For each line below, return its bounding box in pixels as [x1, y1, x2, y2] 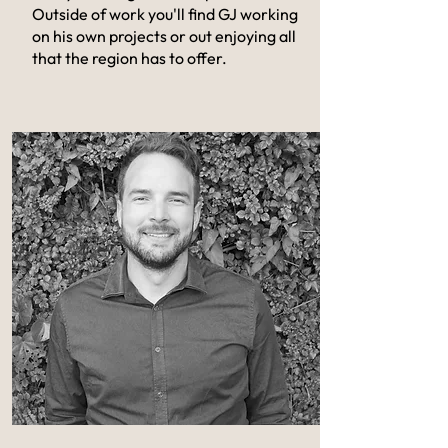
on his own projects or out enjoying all [31, 26, 296, 46]
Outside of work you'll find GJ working [31, 4, 298, 24]
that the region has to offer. [31, 48, 227, 68]
